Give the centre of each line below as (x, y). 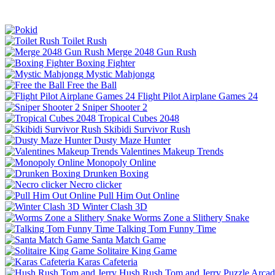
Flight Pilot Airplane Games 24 (198, 96)
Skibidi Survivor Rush (147, 129)
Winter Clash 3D (115, 206)
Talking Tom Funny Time (166, 228)
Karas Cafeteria (107, 261)
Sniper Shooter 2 (115, 107)
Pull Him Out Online (139, 195)
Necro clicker (95, 184)
